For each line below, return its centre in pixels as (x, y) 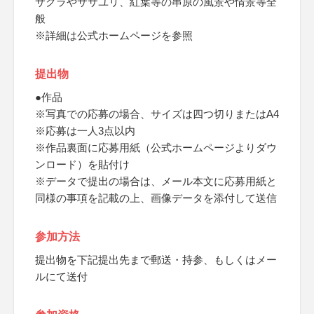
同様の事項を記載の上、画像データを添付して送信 (156, 198)
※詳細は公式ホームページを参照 (114, 35)
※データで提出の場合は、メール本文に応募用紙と (156, 181)
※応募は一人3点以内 (85, 131)
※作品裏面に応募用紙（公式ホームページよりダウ (156, 148)
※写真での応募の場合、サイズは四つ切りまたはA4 (157, 114)
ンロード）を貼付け (82, 164)
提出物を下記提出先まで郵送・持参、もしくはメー (156, 260)
